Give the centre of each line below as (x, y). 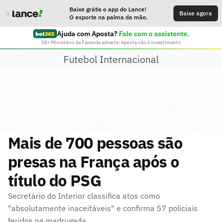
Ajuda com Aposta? (87, 34)
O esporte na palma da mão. (109, 17)
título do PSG (55, 180)
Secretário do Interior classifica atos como (84, 196)
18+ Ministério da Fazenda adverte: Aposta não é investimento (111, 42)
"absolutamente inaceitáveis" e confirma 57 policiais (103, 208)
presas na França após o (93, 162)
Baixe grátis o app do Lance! (108, 9)
